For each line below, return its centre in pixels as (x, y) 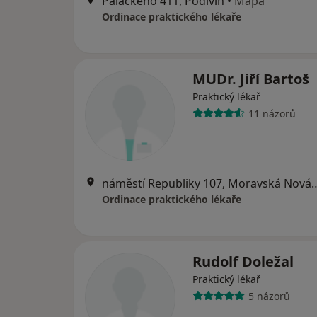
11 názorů (272, 113)
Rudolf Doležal (243, 262)
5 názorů (269, 296)
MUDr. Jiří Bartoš (251, 79)
